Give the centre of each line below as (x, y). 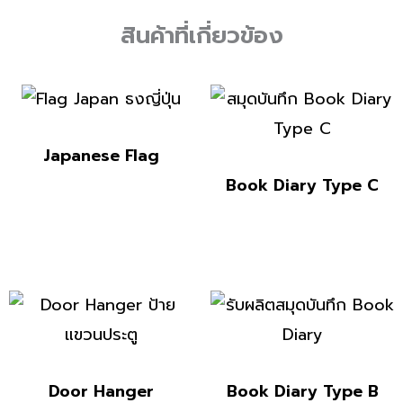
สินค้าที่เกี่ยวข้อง (201, 36)
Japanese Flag (101, 156)
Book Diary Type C (302, 186)
